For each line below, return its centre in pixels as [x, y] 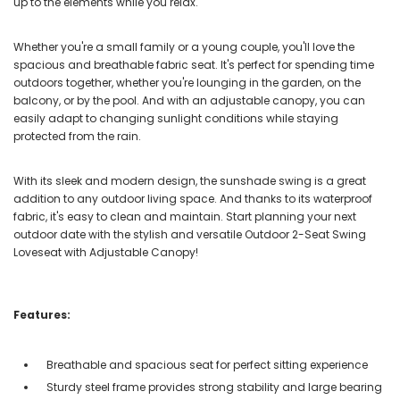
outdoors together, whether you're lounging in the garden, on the [187, 82]
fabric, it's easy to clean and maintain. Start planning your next [185, 216]
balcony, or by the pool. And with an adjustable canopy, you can [189, 100]
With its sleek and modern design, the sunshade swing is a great [190, 180]
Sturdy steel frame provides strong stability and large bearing [214, 387]
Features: [42, 314]
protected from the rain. [77, 136]
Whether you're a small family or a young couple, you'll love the [184, 46]
